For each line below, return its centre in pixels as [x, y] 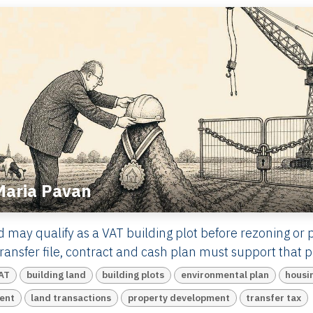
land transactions [71, 297]
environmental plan [225, 275]
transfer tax [274, 297]
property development [179, 297]
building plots [133, 275]
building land [56, 275]
